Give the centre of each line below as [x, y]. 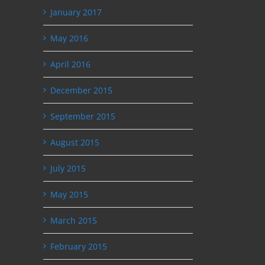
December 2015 [81, 90]
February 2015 [79, 246]
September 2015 [83, 116]
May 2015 [69, 194]
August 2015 [75, 142]
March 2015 [74, 220]
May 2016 [69, 38]
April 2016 [70, 64]
